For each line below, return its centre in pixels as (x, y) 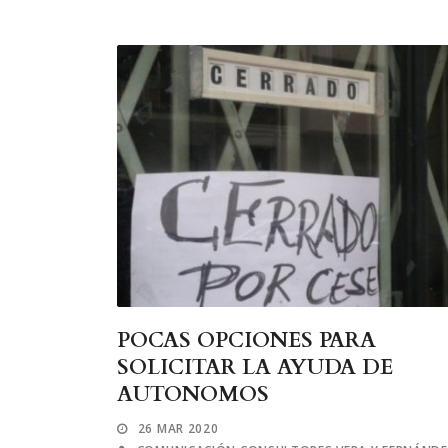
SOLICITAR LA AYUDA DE (255, 368)
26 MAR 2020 (178, 429)
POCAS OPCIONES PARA (246, 341)
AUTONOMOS (193, 395)
